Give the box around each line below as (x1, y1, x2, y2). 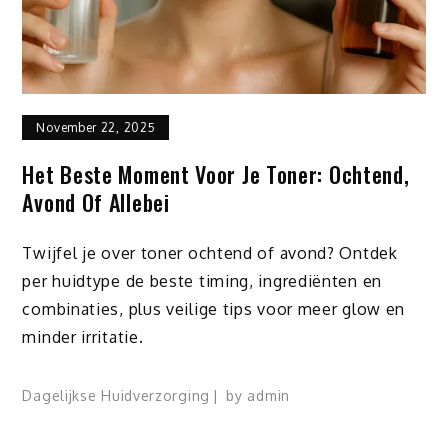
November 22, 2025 (36, 119, 156, 135)
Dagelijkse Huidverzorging (22, 387, 210, 405)
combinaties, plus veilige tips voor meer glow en (22, 298, 406, 319)
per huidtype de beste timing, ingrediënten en (22, 270, 382, 291)
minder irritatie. (22, 326, 144, 347)
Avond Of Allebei (22, 185, 170, 218)
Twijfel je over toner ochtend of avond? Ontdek (22, 242, 398, 263)
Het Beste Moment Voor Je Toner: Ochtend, (22, 157, 410, 190)
